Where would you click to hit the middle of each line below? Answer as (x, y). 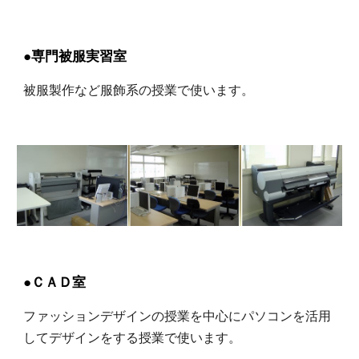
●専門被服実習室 (75, 55)
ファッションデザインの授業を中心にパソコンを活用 (177, 315)
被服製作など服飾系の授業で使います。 (139, 89)
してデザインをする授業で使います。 (133, 337)
